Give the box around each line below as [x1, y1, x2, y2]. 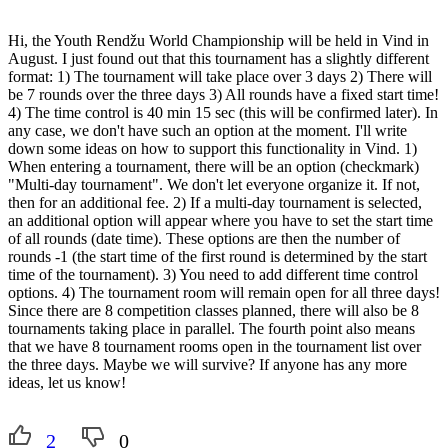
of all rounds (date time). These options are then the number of [8, 229, 400, 247]
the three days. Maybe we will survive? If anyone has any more [8, 355, 407, 373]
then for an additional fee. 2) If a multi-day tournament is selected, [8, 193, 422, 211]
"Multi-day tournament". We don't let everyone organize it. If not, [8, 175, 420, 193]
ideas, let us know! [8, 373, 126, 391]
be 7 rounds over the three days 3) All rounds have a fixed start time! [8, 85, 439, 103]
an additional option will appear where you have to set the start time [8, 211, 433, 229]
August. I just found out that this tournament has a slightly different [8, 49, 429, 67]
